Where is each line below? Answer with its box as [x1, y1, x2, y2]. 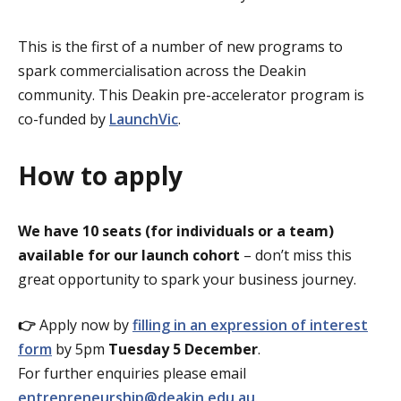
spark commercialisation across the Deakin [18, 61, 306, 81]
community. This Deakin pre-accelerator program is [18, 85, 364, 106]
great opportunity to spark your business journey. [18, 269, 356, 290]
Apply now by [39, 315, 129, 336]
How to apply [18, 158, 183, 193]
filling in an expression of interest [132, 315, 368, 336]
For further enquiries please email [18, 363, 246, 384]
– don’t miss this [240, 245, 352, 266]
